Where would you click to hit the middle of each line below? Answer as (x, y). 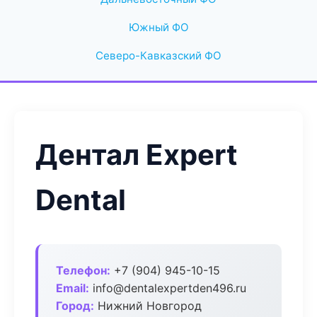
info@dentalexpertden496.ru (168, 288)
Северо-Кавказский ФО (158, 56)
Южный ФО (158, 27)
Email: (73, 288)
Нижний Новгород (148, 306)
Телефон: (83, 270)
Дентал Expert (137, 155)
